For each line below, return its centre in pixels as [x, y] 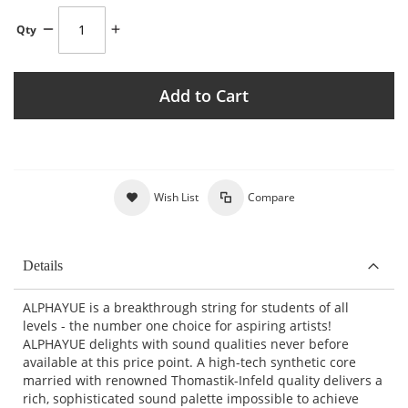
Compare [271, 197]
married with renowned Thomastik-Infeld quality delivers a [203, 380]
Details [43, 265]
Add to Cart [204, 95]
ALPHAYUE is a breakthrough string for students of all [186, 307]
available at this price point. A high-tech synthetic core [189, 362]
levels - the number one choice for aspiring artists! [177, 325]
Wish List [176, 197]
